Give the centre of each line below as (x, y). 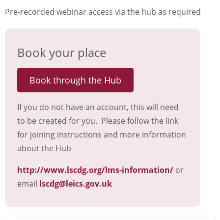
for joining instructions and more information (102, 135)
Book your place (62, 53)
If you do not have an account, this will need (98, 107)
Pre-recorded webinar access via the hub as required (103, 12)
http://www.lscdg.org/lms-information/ (95, 170)
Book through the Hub (75, 80)
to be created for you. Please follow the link (98, 121)
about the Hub (44, 149)
